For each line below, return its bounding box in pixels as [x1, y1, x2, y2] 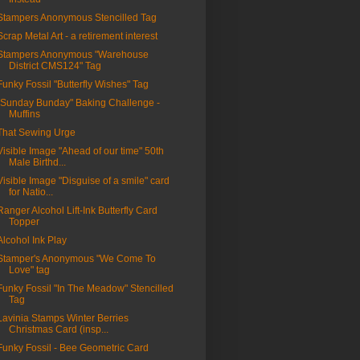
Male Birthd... [8, 157, 66, 169]
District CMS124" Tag [8, 60, 101, 72]
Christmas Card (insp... [8, 324, 108, 336]
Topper [8, 216, 39, 228]
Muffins [8, 108, 40, 121]
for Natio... [8, 186, 53, 198]
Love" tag [8, 264, 50, 276]
